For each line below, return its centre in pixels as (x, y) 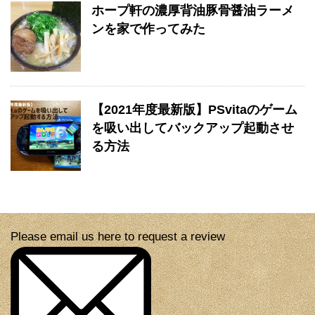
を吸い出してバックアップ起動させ (193, 128)
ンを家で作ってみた (148, 29)
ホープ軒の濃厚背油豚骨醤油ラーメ (193, 11)
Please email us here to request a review (118, 237)
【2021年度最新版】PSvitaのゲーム (194, 110)
